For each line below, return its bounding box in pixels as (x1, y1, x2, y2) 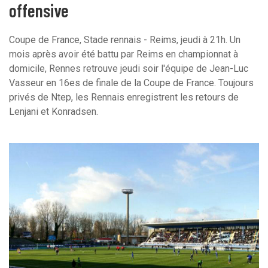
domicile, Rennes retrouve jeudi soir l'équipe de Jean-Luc (9, 62, 248, 74)
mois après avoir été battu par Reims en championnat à (9, 48, 238, 60)
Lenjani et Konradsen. (9, 105, 98, 117)
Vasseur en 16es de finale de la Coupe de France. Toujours (9, 77, 254, 89)
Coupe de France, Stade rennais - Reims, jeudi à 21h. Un (9, 33, 240, 45)
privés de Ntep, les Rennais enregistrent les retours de (9, 91, 239, 103)
